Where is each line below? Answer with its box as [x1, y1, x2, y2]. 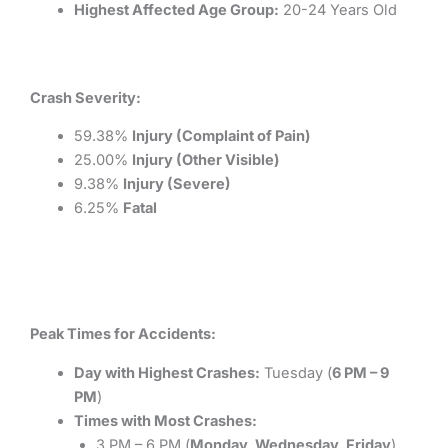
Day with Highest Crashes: [73, 363, 260, 382]
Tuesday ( [259, 363, 332, 382]
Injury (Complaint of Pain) [131, 127, 311, 146]
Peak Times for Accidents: [30, 325, 216, 344]
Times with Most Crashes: [73, 411, 257, 430]
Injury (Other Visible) [131, 151, 280, 170]
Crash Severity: [30, 88, 141, 107]
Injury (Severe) [122, 175, 231, 194]
